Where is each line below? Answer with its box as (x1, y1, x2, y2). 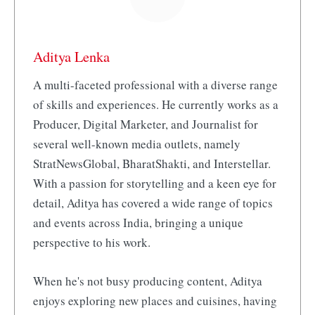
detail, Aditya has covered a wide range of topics (32, 195, 273, 212)
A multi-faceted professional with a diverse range (32, 77, 278, 94)
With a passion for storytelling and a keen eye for (32, 175, 276, 192)
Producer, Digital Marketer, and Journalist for (32, 116, 258, 133)
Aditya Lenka (32, 46, 110, 67)
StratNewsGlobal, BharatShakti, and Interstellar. (32, 155, 271, 172)
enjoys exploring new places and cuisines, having (32, 292, 277, 309)
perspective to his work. (32, 234, 150, 251)
